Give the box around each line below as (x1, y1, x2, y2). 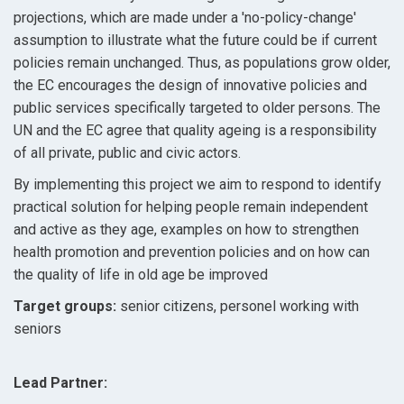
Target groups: (14, 298, 120, 316)
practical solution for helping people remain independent (14, 198, 368, 216)
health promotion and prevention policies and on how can (14, 243, 370, 262)
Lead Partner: (14, 374, 107, 392)
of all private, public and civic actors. (14, 144, 241, 162)
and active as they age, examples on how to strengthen (14, 221, 359, 239)
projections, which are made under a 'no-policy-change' (14, 9, 356, 27)
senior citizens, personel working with (120, 298, 359, 316)
